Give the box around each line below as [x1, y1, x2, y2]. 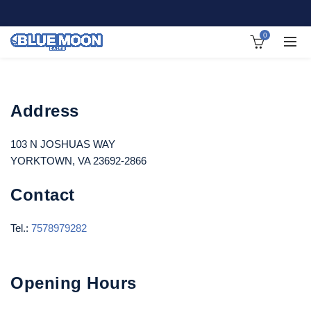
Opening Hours [10, 274, 137, 292]
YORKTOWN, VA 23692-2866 [10, 155, 146, 167]
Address [10, 101, 79, 120]
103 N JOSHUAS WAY [10, 138, 115, 150]
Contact [10, 185, 75, 204]
